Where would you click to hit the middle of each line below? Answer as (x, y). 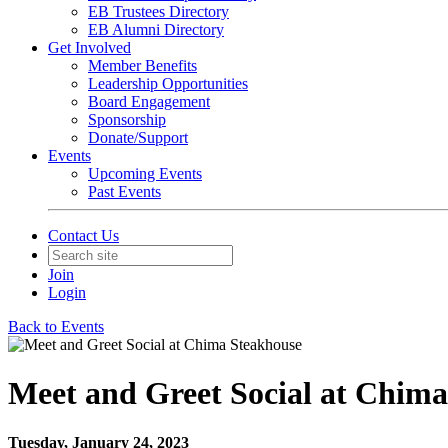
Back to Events (56, 326)
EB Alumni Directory (156, 29)
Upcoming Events (145, 173)
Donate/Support (138, 137)
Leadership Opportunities (168, 83)
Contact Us (83, 235)
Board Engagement (149, 101)
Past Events (124, 191)
